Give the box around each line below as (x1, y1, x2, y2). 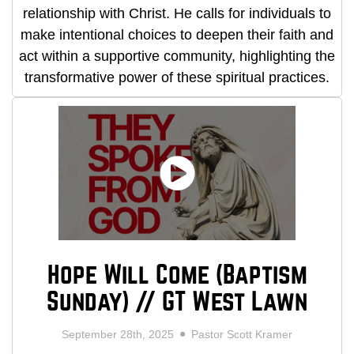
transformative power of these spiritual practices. (24, 70, 330, 86)
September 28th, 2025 (62, 327, 180, 341)
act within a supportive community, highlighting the (19, 48, 335, 65)
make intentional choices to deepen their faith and (21, 27, 333, 43)
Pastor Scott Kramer (185, 327, 292, 341)
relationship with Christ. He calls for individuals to (23, 6, 331, 22)
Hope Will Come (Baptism (47, 262, 307, 288)
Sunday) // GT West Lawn (47, 289, 307, 315)
